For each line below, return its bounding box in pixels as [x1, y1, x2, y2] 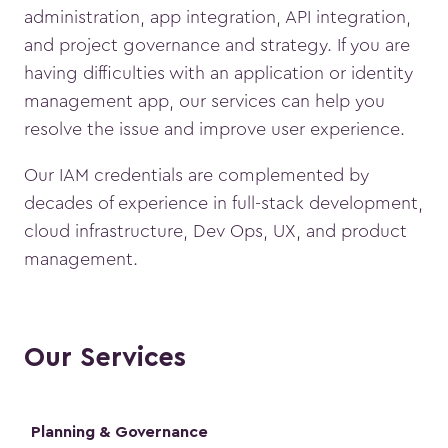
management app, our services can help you [24, 92, 385, 111]
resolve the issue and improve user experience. [24, 120, 405, 139]
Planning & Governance [31, 424, 208, 442]
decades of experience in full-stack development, [24, 194, 423, 213]
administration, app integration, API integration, [24, 8, 411, 27]
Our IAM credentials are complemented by [24, 166, 369, 185]
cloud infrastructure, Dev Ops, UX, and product [24, 222, 407, 241]
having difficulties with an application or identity [24, 64, 413, 83]
